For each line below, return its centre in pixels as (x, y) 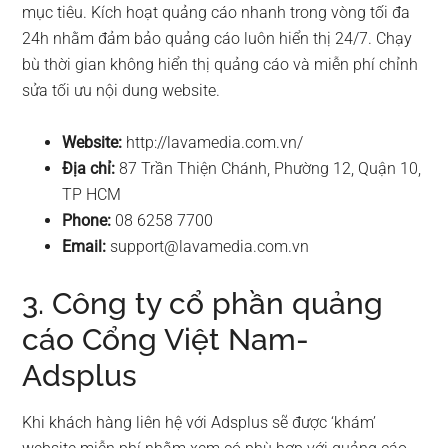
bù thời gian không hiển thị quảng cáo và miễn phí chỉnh (220, 65)
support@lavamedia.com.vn (210, 247)
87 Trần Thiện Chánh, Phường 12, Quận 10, (270, 169)
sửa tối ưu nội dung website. (121, 91)
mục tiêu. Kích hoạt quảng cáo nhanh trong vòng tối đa (216, 13)
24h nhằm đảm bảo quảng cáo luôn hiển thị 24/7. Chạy (217, 39)
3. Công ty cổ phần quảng (203, 304)
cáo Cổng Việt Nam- (166, 340)
